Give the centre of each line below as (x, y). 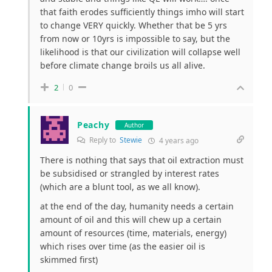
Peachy (93, 125)
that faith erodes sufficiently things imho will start (142, 12)
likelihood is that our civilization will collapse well (140, 52)
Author (134, 125)
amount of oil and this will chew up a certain (131, 220)
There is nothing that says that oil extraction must (142, 160)
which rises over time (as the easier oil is (123, 246)
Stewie (131, 140)
